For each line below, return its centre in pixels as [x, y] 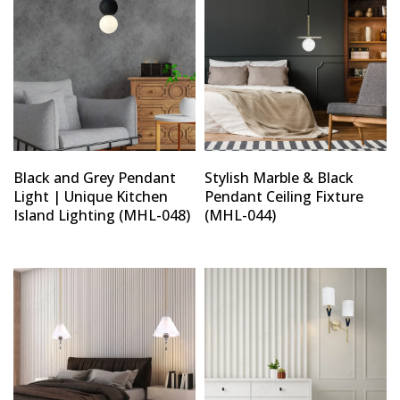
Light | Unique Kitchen [91, 197]
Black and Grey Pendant [95, 178]
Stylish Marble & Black [279, 178]
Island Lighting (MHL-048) [102, 216]
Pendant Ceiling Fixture [284, 197]
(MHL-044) [240, 216]
